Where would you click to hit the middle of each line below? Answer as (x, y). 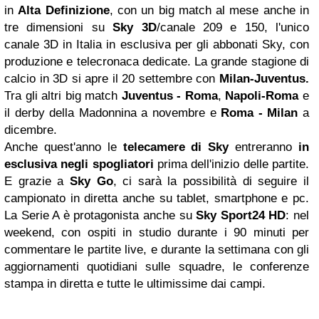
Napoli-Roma (264, 96)
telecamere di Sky (176, 147)
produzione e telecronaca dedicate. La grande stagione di (157, 62)
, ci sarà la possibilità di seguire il (211, 182)
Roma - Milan (260, 113)
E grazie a (37, 182)
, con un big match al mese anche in (209, 11)
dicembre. (31, 130)
